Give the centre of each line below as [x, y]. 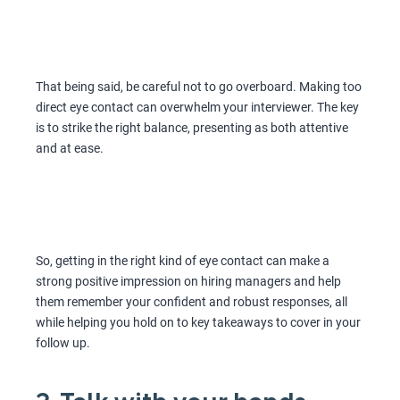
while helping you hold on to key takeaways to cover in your [198, 322]
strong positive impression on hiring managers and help [188, 281]
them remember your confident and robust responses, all [192, 301]
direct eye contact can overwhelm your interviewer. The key [197, 107]
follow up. [63, 342]
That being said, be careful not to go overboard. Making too [199, 86]
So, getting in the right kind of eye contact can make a [183, 260]
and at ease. [70, 148]
